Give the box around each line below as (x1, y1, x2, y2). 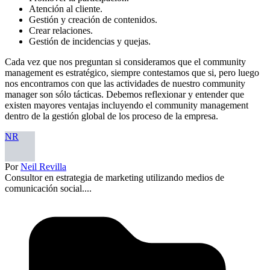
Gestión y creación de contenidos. (29, 14, 157, 25)
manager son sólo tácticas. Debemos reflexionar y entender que (5, 89, 244, 99)
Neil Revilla (20, 161, 66, 172)
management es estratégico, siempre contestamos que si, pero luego (5, 67, 259, 78)
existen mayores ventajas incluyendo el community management (5, 99, 248, 110)
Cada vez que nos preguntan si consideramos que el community (5, 56, 246, 67)
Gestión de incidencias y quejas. (29, 36, 151, 46)
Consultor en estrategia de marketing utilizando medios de (5, 172, 224, 183)
